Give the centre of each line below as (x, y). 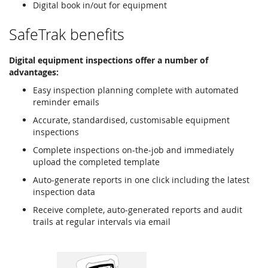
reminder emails (66, 102)
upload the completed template (96, 162)
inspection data (64, 191)
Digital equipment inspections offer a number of (109, 60)
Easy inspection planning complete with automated (136, 90)
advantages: (34, 72)
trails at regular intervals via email (102, 221)
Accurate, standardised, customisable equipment (131, 120)
